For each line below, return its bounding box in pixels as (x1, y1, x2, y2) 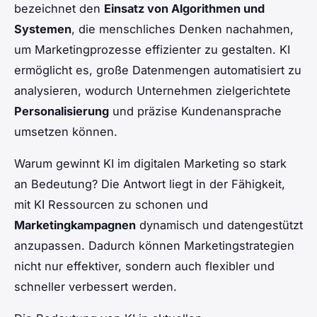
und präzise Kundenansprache (109, 103, 282, 118)
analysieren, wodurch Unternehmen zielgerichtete (14, 83, 291, 98)
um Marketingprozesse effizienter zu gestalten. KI (14, 42, 290, 57)
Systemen (14, 21, 71, 36)
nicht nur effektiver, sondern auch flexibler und (14, 258, 275, 273)
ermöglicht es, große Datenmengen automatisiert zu (14, 62, 301, 77)
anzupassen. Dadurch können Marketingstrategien (14, 238, 294, 253)
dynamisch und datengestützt (136, 217, 303, 232)
